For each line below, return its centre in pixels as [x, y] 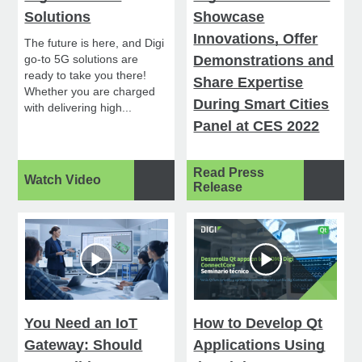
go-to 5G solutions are [82, 59]
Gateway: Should [84, 345]
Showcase [229, 17]
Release [218, 187]
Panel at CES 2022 [257, 126]
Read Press [229, 173]
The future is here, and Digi [95, 43]
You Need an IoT [81, 324]
